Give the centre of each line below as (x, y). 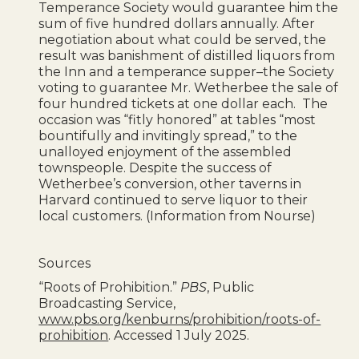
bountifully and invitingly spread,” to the (168, 135)
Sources (65, 263)
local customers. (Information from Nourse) (177, 216)
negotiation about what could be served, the (183, 39)
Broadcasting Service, (107, 303)
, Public (231, 287)
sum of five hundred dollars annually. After (177, 23)
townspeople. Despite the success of (155, 167)
